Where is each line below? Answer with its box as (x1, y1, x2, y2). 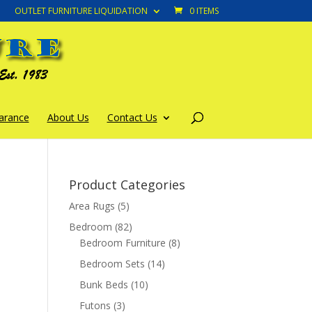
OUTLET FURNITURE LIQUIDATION (14, 5, 148, 17)
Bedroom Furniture (79, 236, 166, 249)
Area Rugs (68, 199, 115, 212)
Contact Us (107, 111, 157, 124)
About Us (47, 111, 89, 124)
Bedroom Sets (79, 257, 145, 270)
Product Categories (68, 176, 185, 193)
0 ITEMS (189, 5, 219, 17)
